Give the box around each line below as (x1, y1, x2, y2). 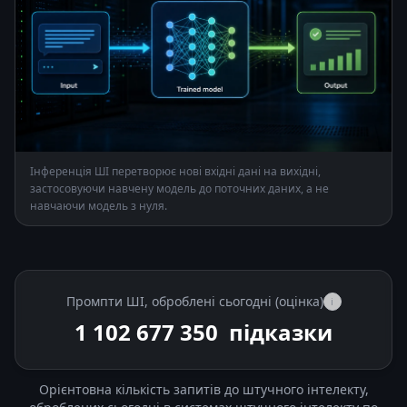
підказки (223, 316, 333, 347)
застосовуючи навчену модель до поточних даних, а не (30, 180, 329, 196)
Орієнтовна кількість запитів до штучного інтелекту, (38, 380, 369, 398)
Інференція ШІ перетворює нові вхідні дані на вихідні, (30, 163, 321, 179)
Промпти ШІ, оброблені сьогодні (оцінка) (65, 292, 323, 310)
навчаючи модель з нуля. (30, 197, 167, 213)
